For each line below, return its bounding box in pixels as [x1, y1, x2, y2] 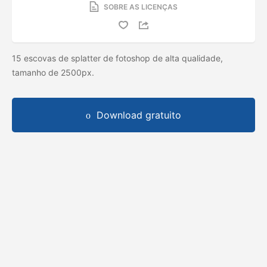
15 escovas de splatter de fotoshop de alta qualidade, [12, 52, 223, 63]
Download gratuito [97, 108, 181, 121]
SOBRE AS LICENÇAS [104, 2, 178, 11]
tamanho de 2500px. [12, 67, 97, 77]
